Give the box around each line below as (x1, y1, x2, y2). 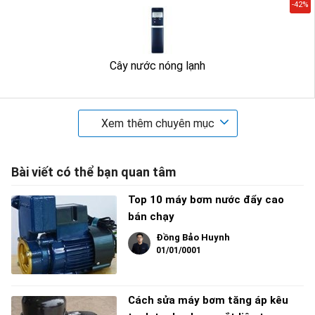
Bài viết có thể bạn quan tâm (11, 165, 176, 179)
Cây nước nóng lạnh (109, 59, 205, 72)
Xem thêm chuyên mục (101, 117, 214, 130)
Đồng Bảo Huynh (156, 232, 230, 243)
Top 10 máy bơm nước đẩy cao (128, 193, 284, 206)
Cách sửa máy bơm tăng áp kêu (128, 294, 288, 307)
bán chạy (128, 210, 174, 223)
